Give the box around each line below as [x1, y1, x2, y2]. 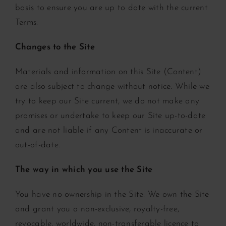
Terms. [15, 18, 38, 27]
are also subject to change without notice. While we [15, 82, 209, 91]
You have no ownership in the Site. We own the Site [15, 190, 209, 199]
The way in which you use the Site [15, 165, 153, 174]
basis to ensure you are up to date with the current [15, 3, 208, 12]
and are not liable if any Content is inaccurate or [15, 126, 203, 135]
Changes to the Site [15, 42, 95, 51]
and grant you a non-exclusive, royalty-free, [15, 204, 180, 213]
